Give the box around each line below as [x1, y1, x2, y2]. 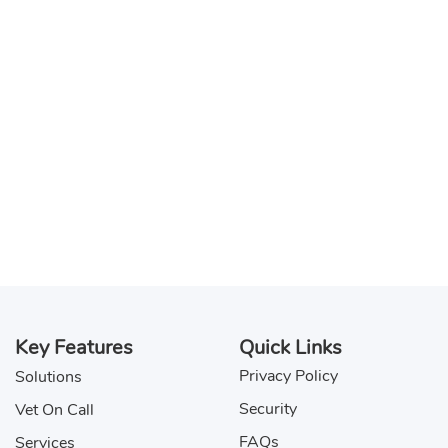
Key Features [15, 334, 133, 361]
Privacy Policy [239, 365, 338, 387]
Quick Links [239, 334, 342, 361]
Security [239, 398, 297, 420]
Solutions [15, 366, 82, 388]
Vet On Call [15, 399, 94, 421]
